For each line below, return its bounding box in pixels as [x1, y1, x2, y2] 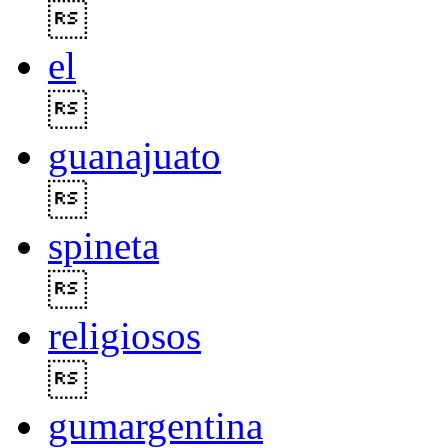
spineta [48, 224, 159, 268]
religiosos [48, 314, 201, 358]
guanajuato [48, 134, 221, 178]
